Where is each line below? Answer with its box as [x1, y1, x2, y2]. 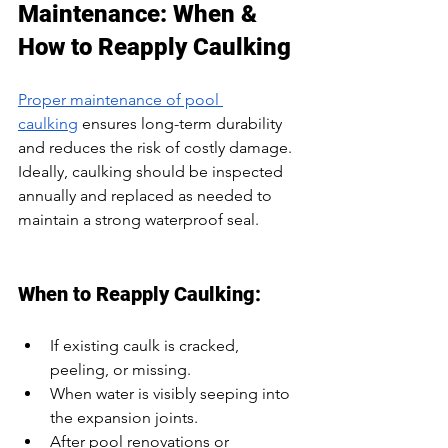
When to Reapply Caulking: [18, 281, 261, 306]
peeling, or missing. [50, 359, 191, 379]
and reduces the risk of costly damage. [18, 137, 296, 157]
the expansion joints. [50, 407, 198, 427]
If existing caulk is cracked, [50, 335, 243, 355]
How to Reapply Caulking [18, 32, 291, 61]
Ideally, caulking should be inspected [18, 161, 287, 181]
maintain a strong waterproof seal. [18, 209, 259, 229]
